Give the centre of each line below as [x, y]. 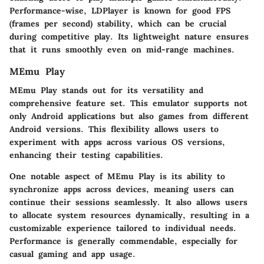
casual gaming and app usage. [72, 254]
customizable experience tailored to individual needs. [123, 228]
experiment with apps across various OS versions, [117, 142]
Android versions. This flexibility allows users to [114, 129]
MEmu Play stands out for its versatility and [106, 90]
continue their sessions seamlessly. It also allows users [128, 202]
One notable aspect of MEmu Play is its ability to [117, 176]
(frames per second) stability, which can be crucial [118, 24]
